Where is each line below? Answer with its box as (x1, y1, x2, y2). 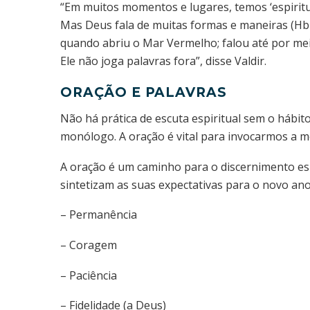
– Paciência (60, 267, 117, 283)
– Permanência (60, 207, 137, 223)
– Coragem (60, 237, 117, 253)
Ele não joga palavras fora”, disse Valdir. (60, 53, 266, 69)
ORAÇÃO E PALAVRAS (60, 84, 228, 100)
